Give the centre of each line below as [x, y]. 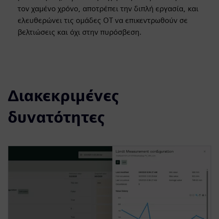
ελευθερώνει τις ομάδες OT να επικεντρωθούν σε [103, 20]
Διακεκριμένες [63, 96]
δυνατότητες [56, 117]
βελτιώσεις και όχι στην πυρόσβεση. [80, 32]
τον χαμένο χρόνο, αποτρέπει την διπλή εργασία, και [108, 9]
